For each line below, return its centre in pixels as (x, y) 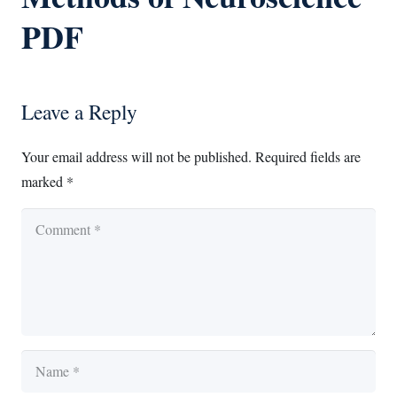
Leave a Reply (82, 112)
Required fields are (308, 157)
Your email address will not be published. (136, 157)
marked (44, 182)
